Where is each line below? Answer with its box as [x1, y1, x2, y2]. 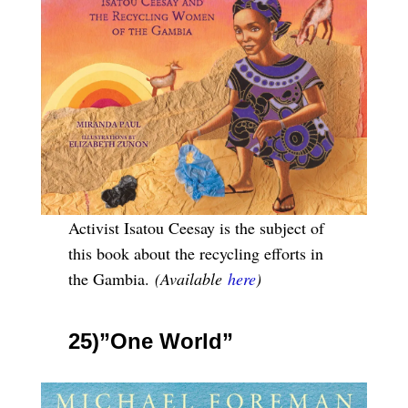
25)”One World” [67, 328, 233, 353]
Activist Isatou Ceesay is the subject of [67, 216, 324, 239]
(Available [154, 267, 222, 290]
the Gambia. [67, 267, 149, 290]
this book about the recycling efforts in [67, 241, 323, 264]
